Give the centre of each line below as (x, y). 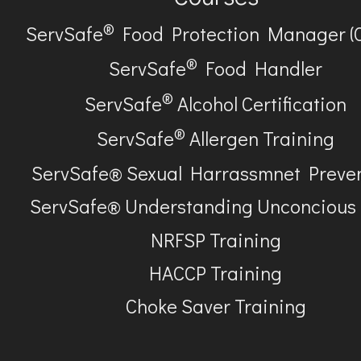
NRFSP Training (216, 239)
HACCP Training (216, 272)
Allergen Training (260, 138)
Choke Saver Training (216, 306)
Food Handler (260, 68)
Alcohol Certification (260, 103)
